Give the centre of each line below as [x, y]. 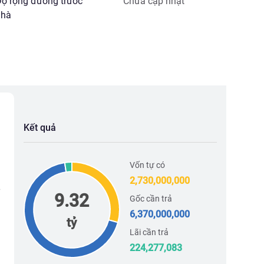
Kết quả [39, 128]
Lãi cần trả [149, 232]
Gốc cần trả [151, 199]
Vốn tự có [147, 165]
